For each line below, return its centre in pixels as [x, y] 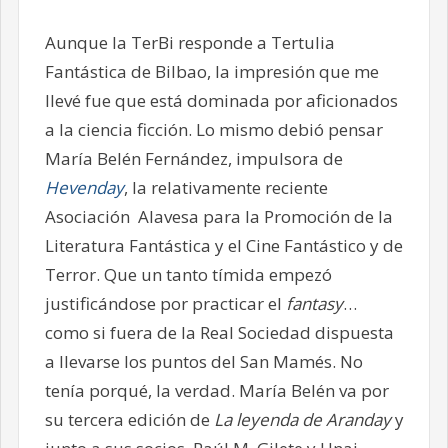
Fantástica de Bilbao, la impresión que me [211, 72]
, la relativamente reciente [225, 188]
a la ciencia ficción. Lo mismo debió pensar [213, 130]
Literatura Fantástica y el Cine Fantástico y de [223, 246]
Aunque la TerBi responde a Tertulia [189, 43]
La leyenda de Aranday [302, 420]
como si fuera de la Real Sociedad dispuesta [219, 333]
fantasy [314, 304]
